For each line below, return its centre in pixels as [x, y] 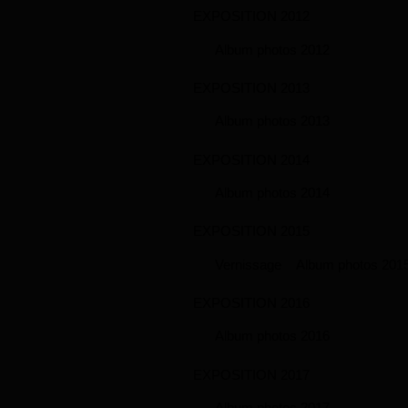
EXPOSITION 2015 [251, 231]
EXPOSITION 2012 [251, 16]
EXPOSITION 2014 [251, 159]
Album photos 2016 [272, 336]
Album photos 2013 [272, 121]
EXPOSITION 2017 [251, 374]
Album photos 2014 [272, 193]
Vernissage [248, 264]
